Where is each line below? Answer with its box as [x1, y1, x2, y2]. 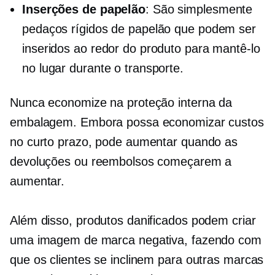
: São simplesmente [145, 2, 253, 16]
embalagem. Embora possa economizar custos [10, 115, 264, 129]
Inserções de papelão [22, 2, 145, 16]
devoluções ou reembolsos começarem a [10, 155, 232, 168]
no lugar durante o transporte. [22, 61, 184, 75]
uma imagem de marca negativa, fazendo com [10, 233, 261, 247]
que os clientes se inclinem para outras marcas [10, 253, 264, 266]
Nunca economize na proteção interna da [10, 96, 233, 109]
